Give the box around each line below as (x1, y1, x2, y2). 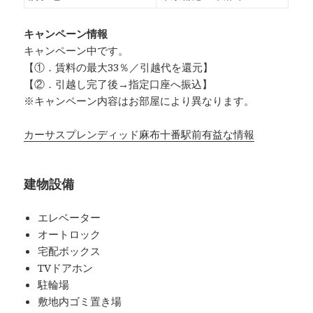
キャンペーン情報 (24, 27, 108, 41)
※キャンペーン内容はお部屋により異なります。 (24, 94, 255, 108)
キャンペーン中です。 (24, 43, 129, 58)
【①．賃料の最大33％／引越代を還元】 (24, 60, 214, 75)
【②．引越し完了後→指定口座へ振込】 (24, 77, 213, 92)
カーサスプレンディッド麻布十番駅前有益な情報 (24, 127, 255, 142)
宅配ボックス (38, 244, 101, 259)
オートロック (38, 227, 101, 242)
